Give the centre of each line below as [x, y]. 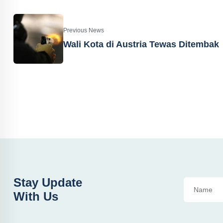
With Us [36, 196]
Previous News [84, 30]
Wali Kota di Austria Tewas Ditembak [141, 44]
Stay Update [48, 182]
